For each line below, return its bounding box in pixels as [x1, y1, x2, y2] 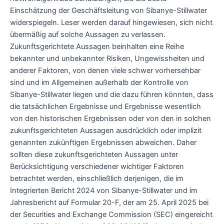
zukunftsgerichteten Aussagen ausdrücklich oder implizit [10, 125, 201, 135]
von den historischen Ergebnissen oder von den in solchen [10, 113, 211, 123]
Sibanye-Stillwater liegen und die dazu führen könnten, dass [10, 89, 213, 99]
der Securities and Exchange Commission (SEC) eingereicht [10, 209, 212, 219]
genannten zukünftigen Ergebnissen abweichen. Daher [10, 137, 196, 147]
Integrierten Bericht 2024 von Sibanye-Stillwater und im [10, 185, 197, 195]
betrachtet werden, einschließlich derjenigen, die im [10, 173, 183, 183]
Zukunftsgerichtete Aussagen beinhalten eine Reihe [10, 41, 184, 51]
